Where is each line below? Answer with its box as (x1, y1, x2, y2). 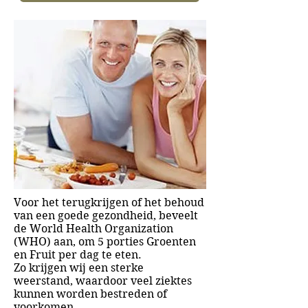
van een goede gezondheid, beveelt (14, 209, 198, 222)
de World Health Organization (14, 222, 173, 235)
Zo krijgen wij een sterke (14, 261, 144, 274)
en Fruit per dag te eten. (14, 248, 142, 261)
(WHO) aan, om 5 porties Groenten (14, 235, 196, 248)
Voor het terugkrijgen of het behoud (14, 196, 204, 209)
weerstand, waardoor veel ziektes (14, 274, 192, 287)
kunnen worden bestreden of (14, 287, 167, 300)
